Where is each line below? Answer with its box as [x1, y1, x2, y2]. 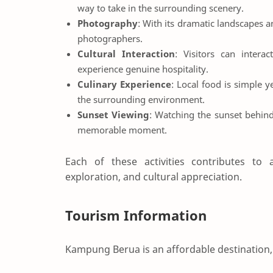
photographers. [77, 32, 143, 44]
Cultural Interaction [77, 47, 175, 60]
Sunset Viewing [77, 108, 150, 121]
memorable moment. [77, 123, 167, 136]
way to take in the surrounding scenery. [77, 1, 244, 14]
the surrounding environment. [77, 93, 205, 105]
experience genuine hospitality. [77, 62, 208, 75]
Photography [77, 16, 138, 29]
